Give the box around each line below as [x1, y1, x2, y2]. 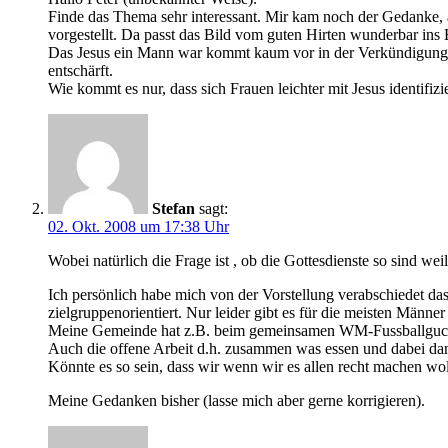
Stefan [152, 200, 195, 218]
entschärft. [48, 62, 113, 80]
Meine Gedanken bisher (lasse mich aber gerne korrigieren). [48, 392, 425, 410]
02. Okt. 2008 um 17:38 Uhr [48, 218, 229, 236]
